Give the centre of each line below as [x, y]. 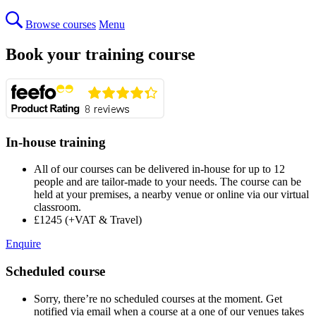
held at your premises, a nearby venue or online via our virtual [171, 195]
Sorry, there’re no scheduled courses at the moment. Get [158, 298]
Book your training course [101, 54]
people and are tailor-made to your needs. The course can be [168, 182]
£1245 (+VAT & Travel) [88, 220]
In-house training [56, 142]
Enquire [23, 244]
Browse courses [61, 24]
